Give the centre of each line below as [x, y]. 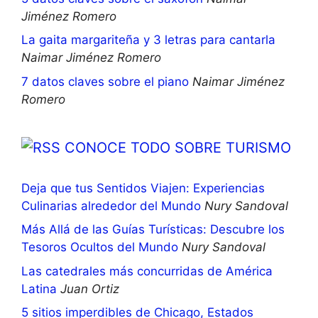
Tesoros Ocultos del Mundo [100, 247]
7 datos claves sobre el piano [105, 81]
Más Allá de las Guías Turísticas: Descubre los [153, 230]
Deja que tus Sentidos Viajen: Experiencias [143, 188]
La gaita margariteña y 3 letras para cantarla [148, 40]
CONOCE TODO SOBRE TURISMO [178, 147]
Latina [39, 289]
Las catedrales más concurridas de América [147, 271]
